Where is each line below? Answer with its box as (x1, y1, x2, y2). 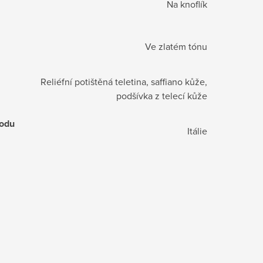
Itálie (187, 124, 207, 137)
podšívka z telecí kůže (116, 89, 207, 102)
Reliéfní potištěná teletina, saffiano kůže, (41, 75, 207, 88)
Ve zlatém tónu (145, 39, 207, 53)
